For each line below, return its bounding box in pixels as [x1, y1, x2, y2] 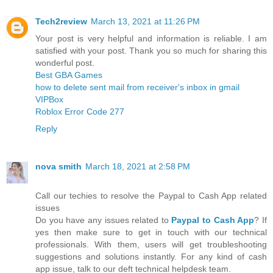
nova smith [35, 161, 82, 171]
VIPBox [35, 94, 63, 104]
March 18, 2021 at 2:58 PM [85, 161, 190, 171]
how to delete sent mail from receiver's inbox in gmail [35, 82, 239, 92]
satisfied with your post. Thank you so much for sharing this [35, 45, 267, 55]
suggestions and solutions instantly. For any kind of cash [35, 251, 267, 261]
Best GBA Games [35, 69, 102, 80]
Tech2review [35, 16, 87, 26]
